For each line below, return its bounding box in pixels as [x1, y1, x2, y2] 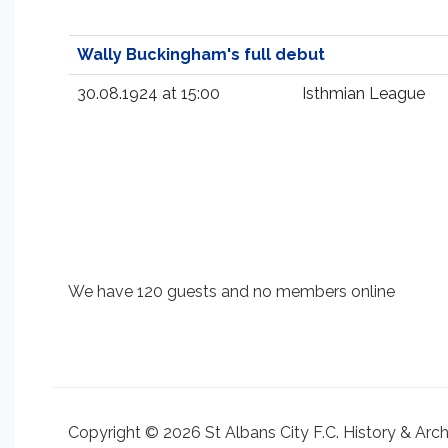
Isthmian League [302, 84, 425, 103]
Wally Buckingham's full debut [77, 45, 325, 64]
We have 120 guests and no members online [68, 282, 395, 301]
